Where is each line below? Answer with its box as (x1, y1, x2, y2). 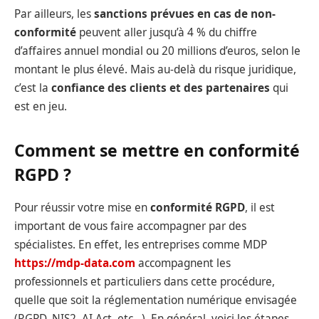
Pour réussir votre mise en (14, 200, 147, 215)
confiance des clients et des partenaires (51, 80, 270, 95)
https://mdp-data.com (14, 256, 135, 271)
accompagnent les (135, 256, 231, 271)
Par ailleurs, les (14, 6, 94, 21)
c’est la (14, 80, 51, 95)
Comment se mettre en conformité (14, 138, 300, 162)
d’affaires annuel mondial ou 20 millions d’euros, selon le (14, 43, 300, 58)
